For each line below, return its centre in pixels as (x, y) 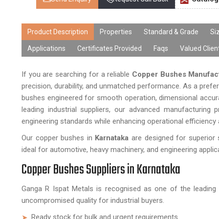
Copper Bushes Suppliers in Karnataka (101, 170)
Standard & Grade (171, 32)
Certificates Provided (109, 48)
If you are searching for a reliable (77, 74)
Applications (46, 48)
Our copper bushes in (58, 138)
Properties (116, 32)
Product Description (58, 32)
